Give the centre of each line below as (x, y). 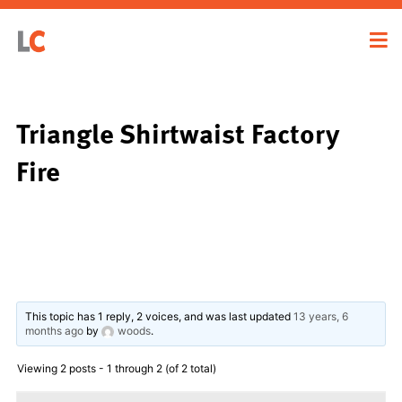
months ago (55, 330)
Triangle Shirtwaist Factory (178, 132)
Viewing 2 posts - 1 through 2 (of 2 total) (117, 368)
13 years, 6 (321, 316)
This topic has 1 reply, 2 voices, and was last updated (160, 316)
